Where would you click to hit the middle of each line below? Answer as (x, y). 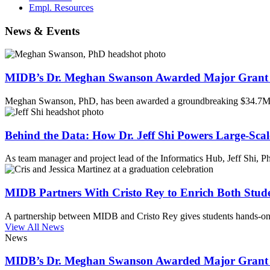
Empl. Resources (61, 8)
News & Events (42, 31)
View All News (34, 227)
